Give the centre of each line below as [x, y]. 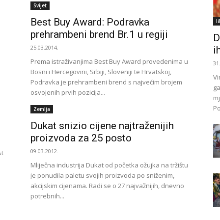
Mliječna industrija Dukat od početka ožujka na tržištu [109, 165]
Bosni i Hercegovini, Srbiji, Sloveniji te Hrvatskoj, [101, 72]
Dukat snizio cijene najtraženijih [102, 126]
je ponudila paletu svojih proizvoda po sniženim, [102, 175]
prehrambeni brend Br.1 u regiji [99, 34]
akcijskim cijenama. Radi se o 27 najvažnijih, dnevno [107, 186]
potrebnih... [47, 196]
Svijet [40, 5]
